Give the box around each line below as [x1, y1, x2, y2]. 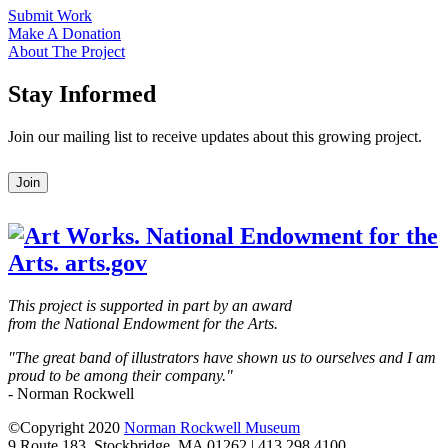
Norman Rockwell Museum [124, 418, 300, 436]
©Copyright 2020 [8, 418, 124, 436]
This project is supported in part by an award [8, 296, 292, 314]
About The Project [8, 43, 125, 61]
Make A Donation [8, 25, 121, 43]
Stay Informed [8, 81, 156, 108]
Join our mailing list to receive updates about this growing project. [8, 128, 422, 146]
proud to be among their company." [8, 366, 233, 384]
